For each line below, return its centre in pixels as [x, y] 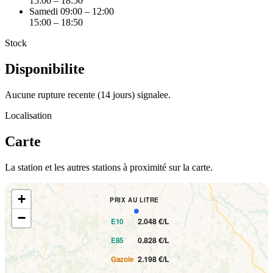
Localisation [28, 115]
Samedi [44, 11]
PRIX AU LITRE [134, 200]
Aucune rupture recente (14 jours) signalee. [88, 94]
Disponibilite [45, 69]
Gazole [122, 260]
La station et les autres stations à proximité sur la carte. [109, 167]
